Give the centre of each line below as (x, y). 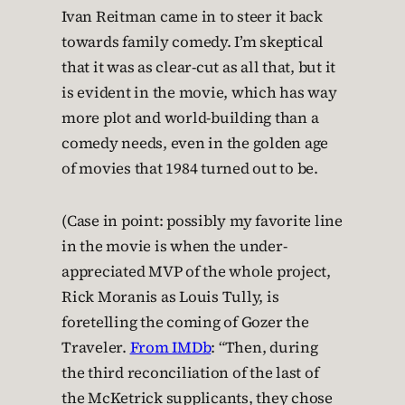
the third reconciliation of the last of (190, 372)
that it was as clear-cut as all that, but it (198, 67)
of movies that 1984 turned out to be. (190, 168)
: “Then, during (264, 347)
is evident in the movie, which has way (199, 92)
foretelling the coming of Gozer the (185, 322)
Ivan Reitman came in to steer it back (192, 16)
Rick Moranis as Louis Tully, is (170, 297)
